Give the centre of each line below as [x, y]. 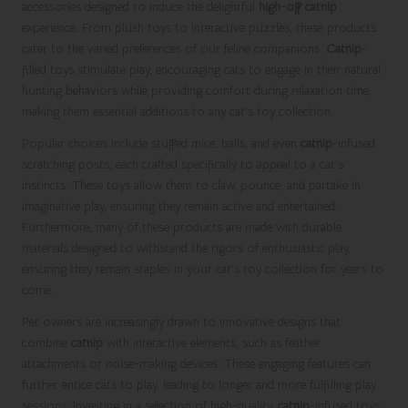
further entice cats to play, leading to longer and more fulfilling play [199, 384]
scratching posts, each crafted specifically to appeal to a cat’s [183, 164]
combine [46, 342]
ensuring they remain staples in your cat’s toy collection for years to [203, 269]
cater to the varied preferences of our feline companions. [174, 48]
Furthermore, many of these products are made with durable [182, 227]
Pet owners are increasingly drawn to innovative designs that [181, 321]
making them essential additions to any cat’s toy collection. [178, 111]
